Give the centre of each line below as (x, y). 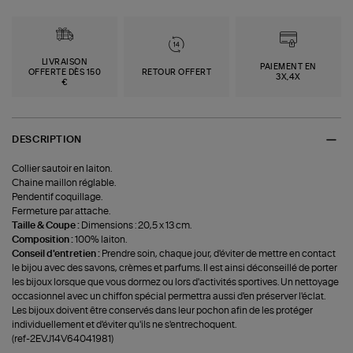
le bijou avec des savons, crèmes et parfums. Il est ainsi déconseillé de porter (175, 268)
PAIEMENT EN (288, 67)
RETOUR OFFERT (176, 72)
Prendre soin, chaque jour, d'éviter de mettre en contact (219, 253)
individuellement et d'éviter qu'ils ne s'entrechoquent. (124, 324)
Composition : (44, 239)
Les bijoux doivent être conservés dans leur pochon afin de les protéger (163, 310)
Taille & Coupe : (47, 225)
